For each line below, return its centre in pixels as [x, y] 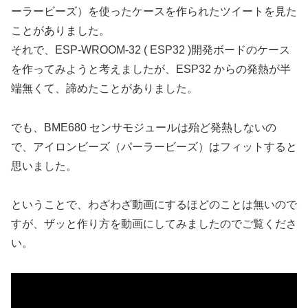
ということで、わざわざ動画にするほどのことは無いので [154, 205]
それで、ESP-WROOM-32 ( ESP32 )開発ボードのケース [151, 49]
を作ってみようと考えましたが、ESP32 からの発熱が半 [151, 69]
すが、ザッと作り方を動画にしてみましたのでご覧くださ [154, 224]
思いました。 [44, 166]
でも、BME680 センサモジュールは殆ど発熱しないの [144, 127]
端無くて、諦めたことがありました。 [104, 88]
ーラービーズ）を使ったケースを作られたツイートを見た [154, 11]
